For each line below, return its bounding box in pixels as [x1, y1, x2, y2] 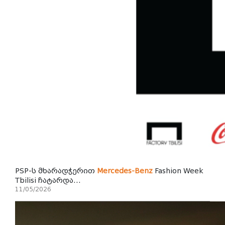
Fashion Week [153, 166, 203, 175]
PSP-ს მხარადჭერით [15, 166, 97, 175]
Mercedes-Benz [97, 166, 153, 175]
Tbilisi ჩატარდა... [15, 176, 81, 184]
